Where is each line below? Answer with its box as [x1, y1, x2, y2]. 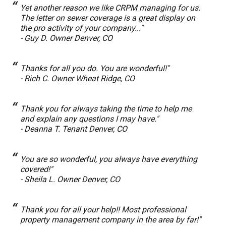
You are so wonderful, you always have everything [20, 154, 197, 164]
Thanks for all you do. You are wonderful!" [20, 64, 169, 73]
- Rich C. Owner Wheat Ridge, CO [20, 74, 135, 83]
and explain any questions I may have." [20, 114, 158, 124]
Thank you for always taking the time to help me [20, 104, 192, 114]
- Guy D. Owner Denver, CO [20, 33, 112, 43]
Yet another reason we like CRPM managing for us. [20, 3, 200, 13]
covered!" [20, 164, 52, 174]
